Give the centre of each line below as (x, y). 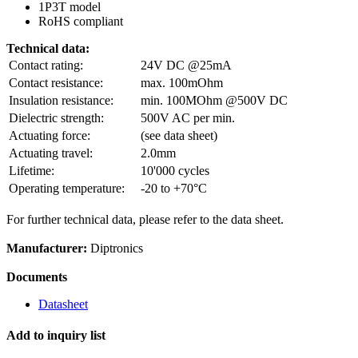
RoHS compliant (81, 21)
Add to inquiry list (56, 336)
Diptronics (115, 248)
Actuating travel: (51, 153)
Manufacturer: (47, 248)
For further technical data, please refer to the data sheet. (145, 219)
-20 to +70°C (174, 188)
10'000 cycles (175, 170)
